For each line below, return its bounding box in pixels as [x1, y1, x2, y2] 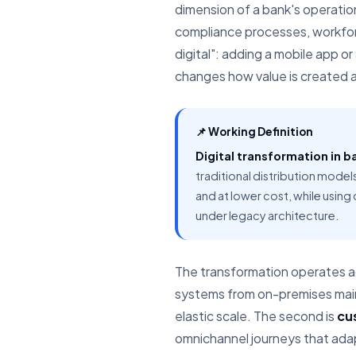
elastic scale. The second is [175, 308, 337, 324]
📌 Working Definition [195, 125, 313, 138]
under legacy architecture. [195, 208, 339, 222]
